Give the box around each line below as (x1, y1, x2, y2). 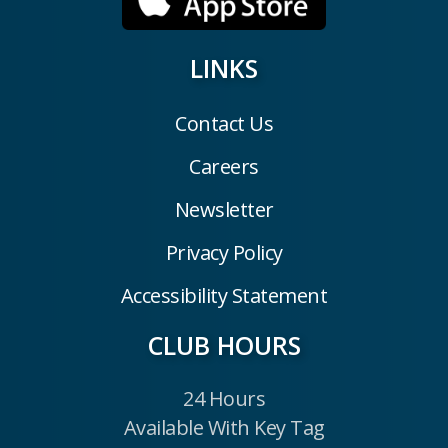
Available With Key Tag (123, 413, 325, 441)
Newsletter (174, 195, 274, 223)
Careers (189, 152, 259, 180)
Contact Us (175, 109, 273, 137)
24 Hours (183, 384, 265, 412)
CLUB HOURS (147, 327, 301, 362)
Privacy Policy (165, 238, 283, 266)
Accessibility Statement (120, 281, 328, 309)
